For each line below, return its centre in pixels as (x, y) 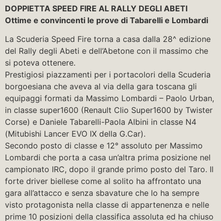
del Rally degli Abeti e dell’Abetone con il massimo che (107, 51)
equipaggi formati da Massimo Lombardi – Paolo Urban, (110, 98)
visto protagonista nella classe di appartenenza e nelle (107, 205)
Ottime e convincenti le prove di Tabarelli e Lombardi (107, 20)
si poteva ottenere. (40, 63)
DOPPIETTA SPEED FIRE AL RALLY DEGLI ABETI (96, 8)
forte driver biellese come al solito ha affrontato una (103, 181)
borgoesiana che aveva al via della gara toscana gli (101, 87)
